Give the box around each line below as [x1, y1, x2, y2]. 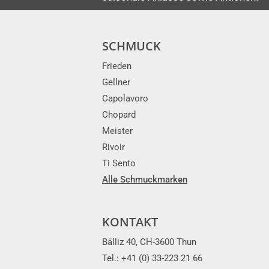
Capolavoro [102, 93, 148, 104]
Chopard [102, 109, 136, 121]
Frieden [102, 61, 131, 72]
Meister [102, 125, 133, 137]
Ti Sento [102, 158, 136, 169]
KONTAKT [102, 214, 158, 231]
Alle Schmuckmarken [102, 174, 187, 186]
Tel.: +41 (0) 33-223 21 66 [102, 253, 202, 264]
